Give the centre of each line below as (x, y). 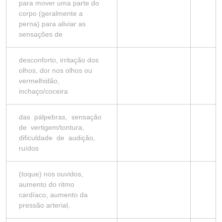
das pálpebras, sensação (61, 117)
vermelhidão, (39, 81)
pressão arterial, (44, 205)
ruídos (29, 148)
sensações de (41, 34)
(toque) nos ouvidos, (51, 174)
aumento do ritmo (47, 184)
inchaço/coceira (43, 91)
